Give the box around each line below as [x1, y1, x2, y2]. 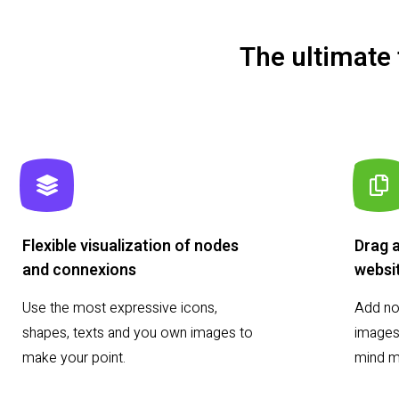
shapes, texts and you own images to [22, 322, 253, 345]
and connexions [22, 258, 136, 283]
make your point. [22, 347, 126, 370]
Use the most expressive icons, [22, 297, 217, 320]
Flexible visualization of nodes [22, 234, 239, 259]
